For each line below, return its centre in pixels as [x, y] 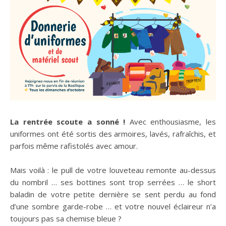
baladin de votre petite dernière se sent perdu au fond [113, 194]
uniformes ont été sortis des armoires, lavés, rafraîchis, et [113, 134]
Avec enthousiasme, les [173, 122]
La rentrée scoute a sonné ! [72, 122]
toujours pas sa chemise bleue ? [66, 218]
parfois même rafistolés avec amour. [74, 146]
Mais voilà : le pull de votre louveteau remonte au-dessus [113, 170]
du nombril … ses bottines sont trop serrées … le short [113, 182]
